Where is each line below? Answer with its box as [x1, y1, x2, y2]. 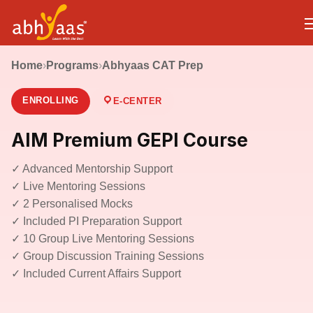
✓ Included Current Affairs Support [11, 268, 181, 279]
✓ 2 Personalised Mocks [11, 198, 133, 210]
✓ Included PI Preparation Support [11, 215, 182, 227]
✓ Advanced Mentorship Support [11, 163, 173, 175]
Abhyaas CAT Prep [102, 59, 203, 71]
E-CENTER [112, 96, 162, 106]
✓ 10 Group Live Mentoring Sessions [11, 233, 194, 245]
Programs [46, 59, 99, 71]
